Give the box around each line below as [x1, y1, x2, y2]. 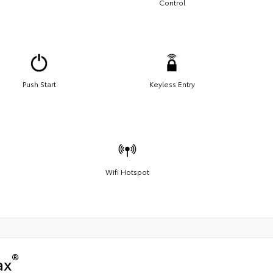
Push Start [22, 78, 56, 89]
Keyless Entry [149, 78, 195, 89]
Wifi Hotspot [105, 166, 150, 177]
